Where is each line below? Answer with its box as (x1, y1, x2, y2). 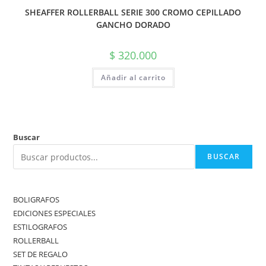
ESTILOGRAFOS (13, 221, 68, 233)
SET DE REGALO (13, 249, 68, 260)
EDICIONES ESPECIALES (13, 208, 96, 219)
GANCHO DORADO (96, 18, 170, 30)
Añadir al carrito (100, 72, 166, 83)
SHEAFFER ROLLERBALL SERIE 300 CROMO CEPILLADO (25, 6, 241, 18)
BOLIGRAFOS (13, 194, 60, 205)
